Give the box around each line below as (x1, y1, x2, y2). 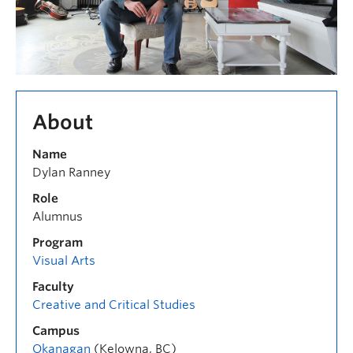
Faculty (32, 279, 74, 294)
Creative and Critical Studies (32, 297, 195, 312)
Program (32, 235, 83, 250)
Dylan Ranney (32, 165, 110, 180)
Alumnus (32, 209, 83, 224)
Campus (32, 323, 80, 338)
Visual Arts (32, 253, 95, 268)
